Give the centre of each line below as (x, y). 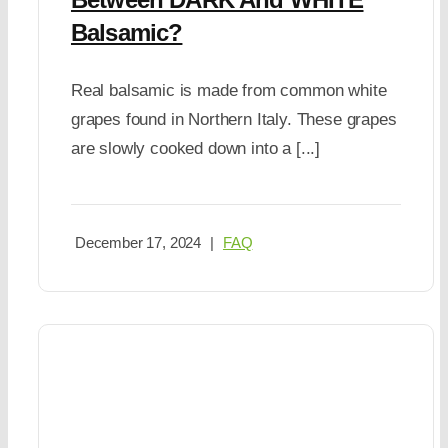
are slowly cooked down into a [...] (195, 148)
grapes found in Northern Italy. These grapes (233, 119)
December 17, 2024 (138, 242)
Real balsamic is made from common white (228, 90)
